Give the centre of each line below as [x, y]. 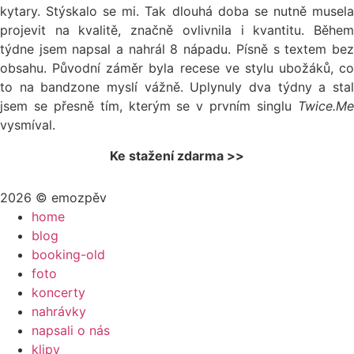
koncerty [58, 292]
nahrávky [59, 311]
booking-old [68, 254]
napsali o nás [71, 330]
